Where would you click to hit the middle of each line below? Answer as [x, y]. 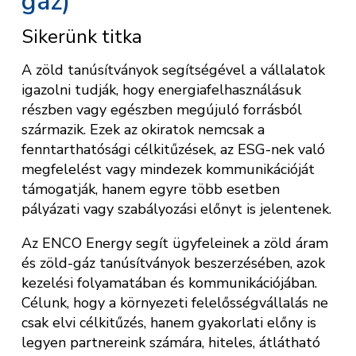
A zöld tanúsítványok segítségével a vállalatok [173, 70]
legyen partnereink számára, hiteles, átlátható [171, 343]
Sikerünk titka [82, 37]
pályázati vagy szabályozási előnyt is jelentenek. [176, 209]
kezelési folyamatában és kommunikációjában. [169, 283]
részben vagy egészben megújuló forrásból [162, 110]
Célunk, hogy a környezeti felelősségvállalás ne [175, 303]
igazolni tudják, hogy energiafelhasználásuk [161, 90]
